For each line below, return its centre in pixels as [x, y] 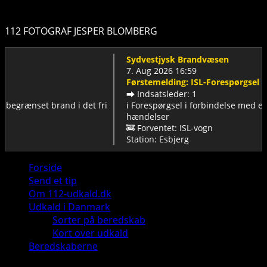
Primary [22, 167]
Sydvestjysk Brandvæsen [147, 60]
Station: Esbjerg [127, 139]
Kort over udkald [90, 233]
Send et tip [53, 181]
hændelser [117, 117]
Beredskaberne [63, 246]
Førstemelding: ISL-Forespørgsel [162, 82]
